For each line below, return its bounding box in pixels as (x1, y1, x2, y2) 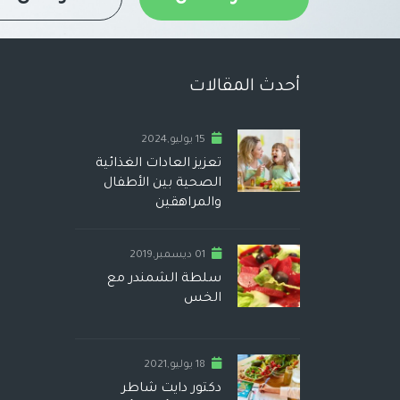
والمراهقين (155, 196, 221, 211)
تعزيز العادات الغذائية (96, 156, 221, 171)
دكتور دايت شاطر (121, 381, 221, 396)
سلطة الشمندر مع (107, 271, 221, 287)
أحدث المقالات (189, 77, 300, 96)
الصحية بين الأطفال (104, 176, 221, 191)
